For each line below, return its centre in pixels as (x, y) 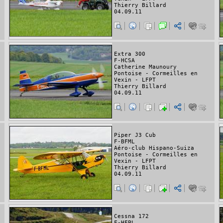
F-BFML (124, 141)
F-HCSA (124, 60)
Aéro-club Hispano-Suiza (154, 148)
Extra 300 (130, 54)
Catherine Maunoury (145, 67)
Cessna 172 (131, 216)
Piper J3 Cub (135, 135)
